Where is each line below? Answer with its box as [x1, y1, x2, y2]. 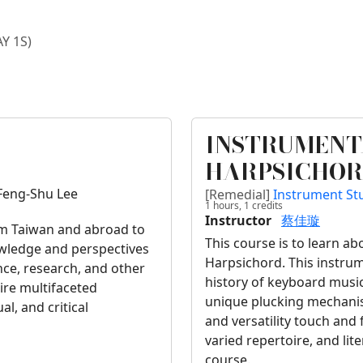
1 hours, [205, 199, 241, 213]
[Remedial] [205, 186, 273, 204]
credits [250, 199, 283, 213]
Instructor [205, 211, 271, 230]
